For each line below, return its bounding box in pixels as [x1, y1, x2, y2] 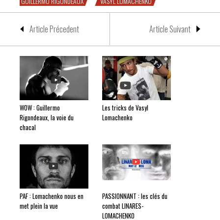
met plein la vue [20, 201, 58, 211]
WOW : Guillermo [20, 103, 60, 112]
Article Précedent [29, 23, 79, 35]
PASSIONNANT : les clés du [102, 191, 167, 201]
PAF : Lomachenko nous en [20, 191, 83, 201]
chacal [20, 122, 36, 132]
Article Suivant [149, 23, 191, 35]
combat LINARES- [102, 201, 143, 211]
